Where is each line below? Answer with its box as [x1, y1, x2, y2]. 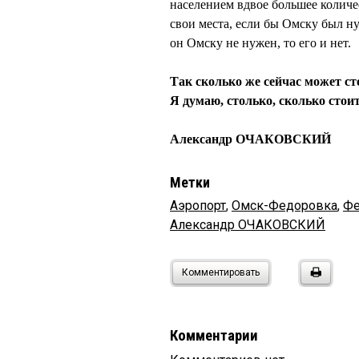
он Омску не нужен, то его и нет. [170, 36, 351, 50]
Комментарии [170, 327, 258, 345]
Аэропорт [170, 198, 226, 213]
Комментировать [182, 267, 260, 278]
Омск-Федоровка [232, 198, 337, 213]
